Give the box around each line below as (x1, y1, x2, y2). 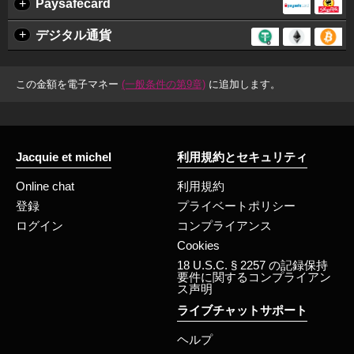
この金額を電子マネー (16, 78, 122, 91)
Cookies (177, 239, 220, 253)
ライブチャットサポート (177, 303, 307, 318)
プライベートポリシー (177, 199, 296, 213)
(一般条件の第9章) (122, 78, 205, 91)
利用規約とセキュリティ (177, 150, 307, 164)
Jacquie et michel (16, 150, 111, 164)
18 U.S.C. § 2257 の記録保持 (177, 258, 328, 273)
